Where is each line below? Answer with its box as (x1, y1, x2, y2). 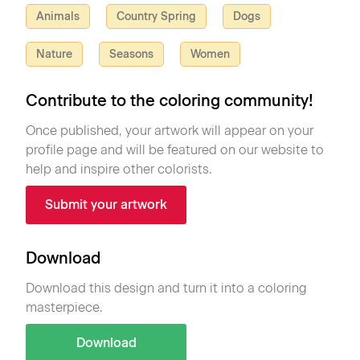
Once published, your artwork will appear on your (26, 123, 313, 138)
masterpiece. (26, 300, 103, 315)
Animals (36, 10, 80, 23)
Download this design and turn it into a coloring (26, 280, 307, 296)
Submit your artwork (45, 197, 167, 212)
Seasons (109, 47, 153, 61)
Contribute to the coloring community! (26, 91, 313, 110)
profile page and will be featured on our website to (26, 142, 324, 157)
